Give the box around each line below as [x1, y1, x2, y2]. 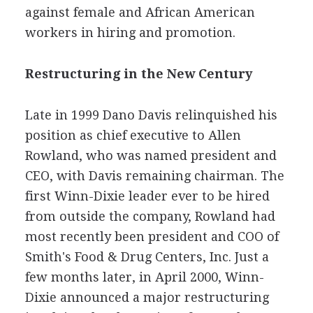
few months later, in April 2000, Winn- [24, 269, 264, 284]
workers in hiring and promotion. [24, 24, 235, 40]
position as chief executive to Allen [24, 127, 241, 143]
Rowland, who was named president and [24, 147, 277, 163]
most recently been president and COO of [24, 228, 279, 244]
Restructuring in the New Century [24, 66, 252, 81]
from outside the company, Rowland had [24, 208, 275, 224]
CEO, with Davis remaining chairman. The [24, 168, 284, 183]
